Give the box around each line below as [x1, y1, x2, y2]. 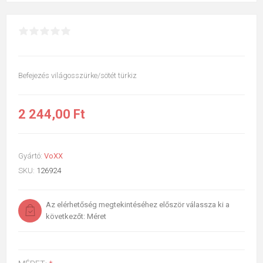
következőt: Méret [46, 211, 106, 221]
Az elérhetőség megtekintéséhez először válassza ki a [46, 200, 230, 209]
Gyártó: [18, 151, 42, 160]
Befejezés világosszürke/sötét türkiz [18, 70, 137, 80]
